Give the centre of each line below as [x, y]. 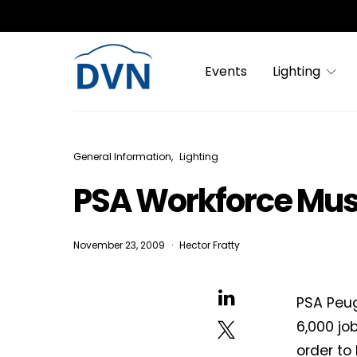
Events [226, 71]
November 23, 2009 [119, 245]
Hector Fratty [210, 245]
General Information [122, 157]
